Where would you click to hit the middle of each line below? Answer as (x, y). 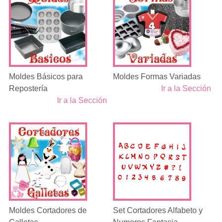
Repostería (28, 88)
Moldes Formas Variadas (157, 77)
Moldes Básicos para (46, 77)
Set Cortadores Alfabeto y (158, 210)
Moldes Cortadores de (48, 210)
